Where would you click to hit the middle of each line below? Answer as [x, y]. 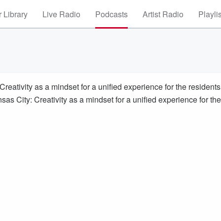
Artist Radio [163, 14]
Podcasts [111, 14]
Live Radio [61, 14]
